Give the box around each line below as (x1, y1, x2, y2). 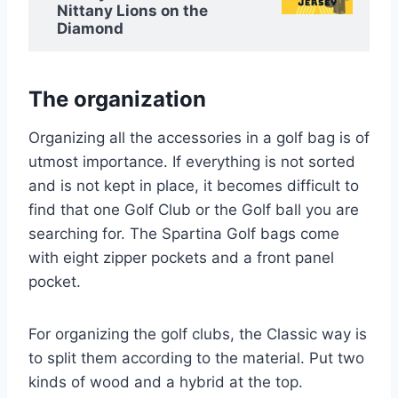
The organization (28, 85, 206, 112)
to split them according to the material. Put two (28, 348, 364, 367)
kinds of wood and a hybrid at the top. (28, 372, 303, 391)
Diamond (57, 19, 123, 37)
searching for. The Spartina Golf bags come (28, 224, 339, 243)
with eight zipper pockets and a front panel (28, 248, 334, 267)
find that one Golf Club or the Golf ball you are (28, 200, 359, 219)
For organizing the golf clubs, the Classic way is (28, 324, 367, 343)
